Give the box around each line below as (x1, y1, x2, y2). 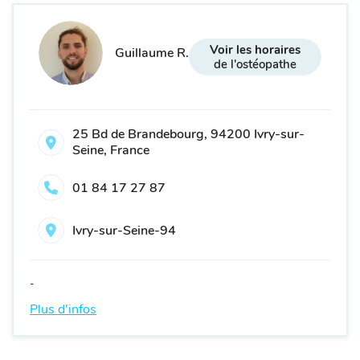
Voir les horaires (210, 42, 301, 58)
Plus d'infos (30, 301, 96, 318)
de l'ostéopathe (214, 56, 297, 72)
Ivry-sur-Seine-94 (72, 221, 176, 239)
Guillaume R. (115, 43, 189, 62)
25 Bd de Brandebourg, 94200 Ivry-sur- (72, 125, 305, 143)
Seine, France (72, 141, 149, 159)
